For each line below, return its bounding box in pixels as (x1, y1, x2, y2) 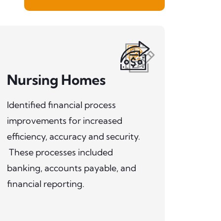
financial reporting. (6, 178, 84, 189)
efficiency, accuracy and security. (6, 130, 140, 142)
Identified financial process (6, 99, 116, 110)
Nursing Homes (6, 71, 106, 88)
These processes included (6, 146, 113, 158)
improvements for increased (6, 114, 122, 126)
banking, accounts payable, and (6, 162, 136, 174)
